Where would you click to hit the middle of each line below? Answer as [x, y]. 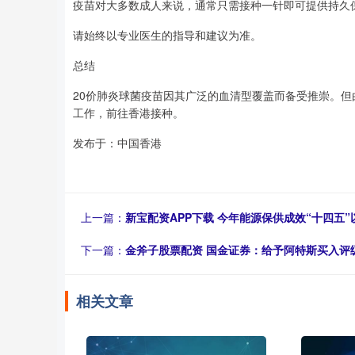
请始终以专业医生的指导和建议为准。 [167, 35]
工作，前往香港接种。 [128, 113]
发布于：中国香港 [117, 143]
